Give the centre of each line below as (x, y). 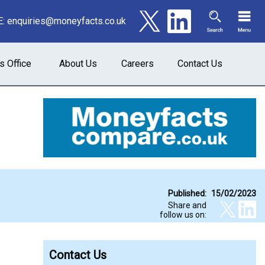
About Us (78, 64)
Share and (187, 205)
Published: (187, 193)
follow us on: (183, 215)
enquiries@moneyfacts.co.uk (67, 21)
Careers (138, 64)
